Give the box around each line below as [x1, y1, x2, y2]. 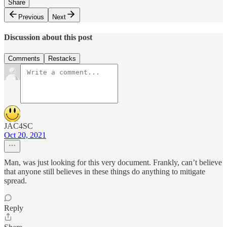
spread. [4, 176, 27, 185]
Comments [8, 54, 40, 62]
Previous [18, 13, 44, 21]
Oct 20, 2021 [4, 130, 46, 139]
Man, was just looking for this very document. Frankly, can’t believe [4, 158, 222, 167]
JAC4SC [4, 121, 33, 130]
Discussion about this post [4, 33, 92, 42]
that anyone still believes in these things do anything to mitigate [4, 167, 205, 176]
